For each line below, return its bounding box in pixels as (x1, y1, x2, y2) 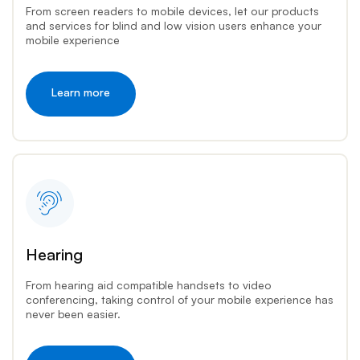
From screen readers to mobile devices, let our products (25, 3, 319, 18)
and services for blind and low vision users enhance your (25, 18, 321, 32)
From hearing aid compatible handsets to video (25, 277, 272, 292)
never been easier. (25, 306, 121, 321)
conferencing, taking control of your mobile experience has (25, 292, 333, 306)
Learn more (51, 84, 110, 99)
